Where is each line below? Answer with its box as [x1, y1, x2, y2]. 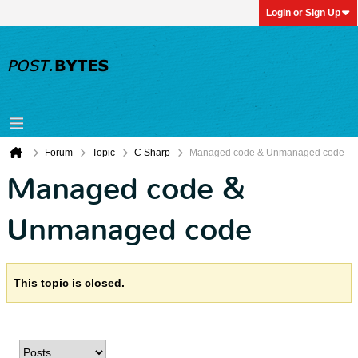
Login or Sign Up [266, 7, 340, 18]
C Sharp [134, 147, 170, 158]
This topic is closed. [14, 276, 125, 289]
